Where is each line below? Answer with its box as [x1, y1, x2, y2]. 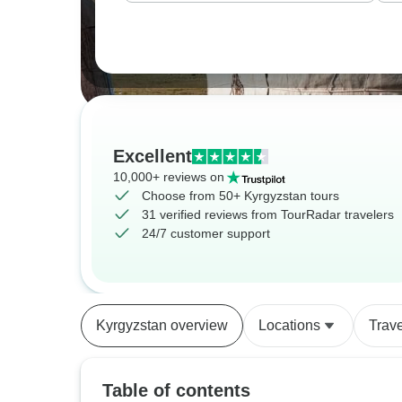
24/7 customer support [142, 226, 270, 240]
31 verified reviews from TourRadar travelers [142, 207, 394, 222]
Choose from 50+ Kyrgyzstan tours [142, 188, 339, 203]
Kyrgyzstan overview [96, 318, 228, 333]
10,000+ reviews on [113, 170, 224, 184]
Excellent [113, 146, 192, 166]
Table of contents [102, 380, 250, 400]
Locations [258, 318, 320, 333]
